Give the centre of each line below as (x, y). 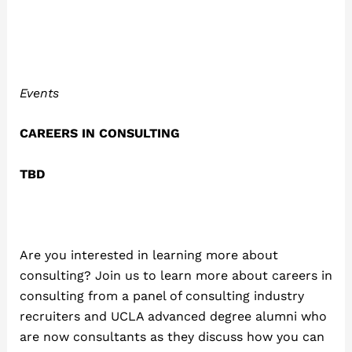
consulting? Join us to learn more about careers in (176, 276)
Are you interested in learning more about (148, 255)
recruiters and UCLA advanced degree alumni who (173, 317)
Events (39, 93)
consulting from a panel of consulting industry (161, 296)
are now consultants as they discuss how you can (172, 337)
